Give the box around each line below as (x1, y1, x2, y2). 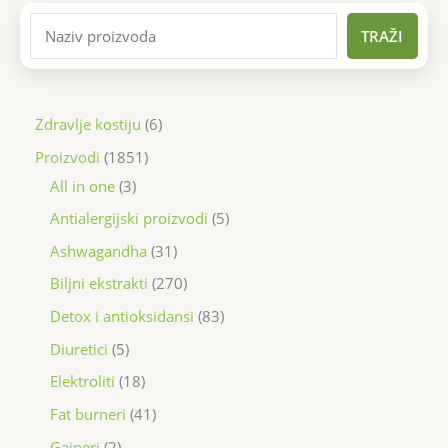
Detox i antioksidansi (50, 306, 194, 327)
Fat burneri (50, 403, 126, 424)
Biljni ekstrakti (50, 273, 148, 294)
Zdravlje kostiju (35, 113, 141, 134)
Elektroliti (50, 371, 115, 392)
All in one (50, 175, 115, 196)
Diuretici (50, 338, 108, 359)
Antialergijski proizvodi (50, 208, 208, 229)
